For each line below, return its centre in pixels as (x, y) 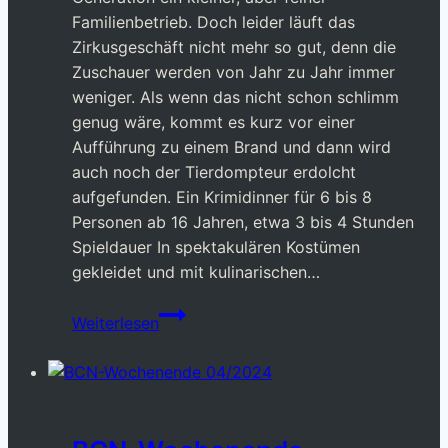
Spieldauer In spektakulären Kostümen (216, 247)
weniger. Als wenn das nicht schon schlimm (235, 97)
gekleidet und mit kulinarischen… (196, 272)
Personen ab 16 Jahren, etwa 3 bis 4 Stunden (243, 222)
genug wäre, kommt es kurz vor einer (213, 122)
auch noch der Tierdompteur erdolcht (214, 172)
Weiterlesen (115, 323)
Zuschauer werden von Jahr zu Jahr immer (233, 72)
